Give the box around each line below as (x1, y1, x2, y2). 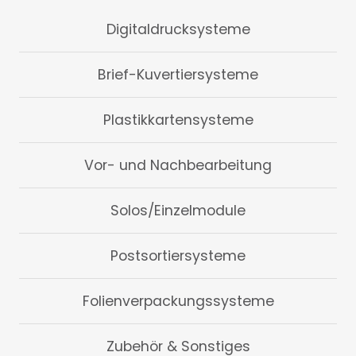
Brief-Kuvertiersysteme (98, 65, 258, 85)
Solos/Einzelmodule (110, 201, 246, 221)
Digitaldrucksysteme (106, 20, 250, 40)
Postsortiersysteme (110, 246, 246, 266)
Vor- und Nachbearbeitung (84, 156, 272, 176)
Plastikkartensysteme (103, 110, 253, 130)
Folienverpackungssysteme (82, 292, 274, 311)
